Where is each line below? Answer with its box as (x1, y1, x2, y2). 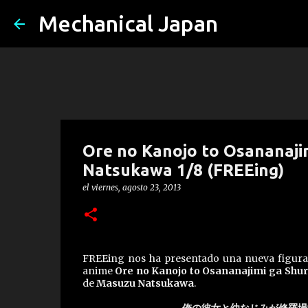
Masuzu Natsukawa (96, 277, 194, 289)
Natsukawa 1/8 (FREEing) (82, 161, 284, 179)
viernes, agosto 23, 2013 (91, 182, 181, 192)
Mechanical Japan (38, 11, 218, 36)
